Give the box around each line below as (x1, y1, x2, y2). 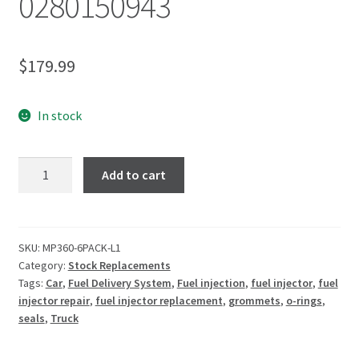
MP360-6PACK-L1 (42, 240, 121, 255)
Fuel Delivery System (67, 275, 171, 290)
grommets (228, 292, 280, 308)
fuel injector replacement (95, 292, 223, 308)
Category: (18, 257, 68, 272)
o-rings (285, 292, 322, 308)
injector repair (18, 292, 90, 308)
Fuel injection (176, 275, 245, 290)
